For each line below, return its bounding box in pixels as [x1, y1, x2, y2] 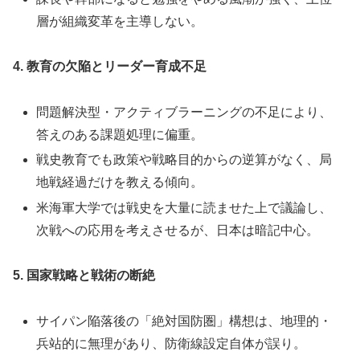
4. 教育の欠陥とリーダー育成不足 [13, 59, 207, 74]
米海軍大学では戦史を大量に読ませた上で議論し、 [36, 200, 333, 215]
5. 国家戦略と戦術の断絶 [13, 268, 155, 283]
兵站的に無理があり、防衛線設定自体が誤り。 [36, 337, 307, 351]
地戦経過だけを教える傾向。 [36, 175, 204, 190]
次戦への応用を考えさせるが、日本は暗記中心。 [36, 223, 320, 237]
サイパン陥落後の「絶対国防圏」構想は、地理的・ [36, 314, 333, 329]
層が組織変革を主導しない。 [36, 14, 204, 28]
